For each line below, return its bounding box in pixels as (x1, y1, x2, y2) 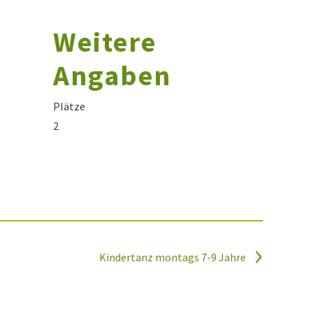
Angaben (52, 57, 171, 93)
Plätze (52, 99, 85, 113)
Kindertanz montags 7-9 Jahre (99, 249, 248, 264)
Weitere (52, 24, 156, 59)
